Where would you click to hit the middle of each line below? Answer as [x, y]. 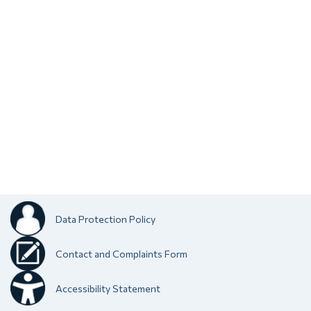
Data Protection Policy [106, 219]
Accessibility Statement [108, 288]
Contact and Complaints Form [121, 253]
